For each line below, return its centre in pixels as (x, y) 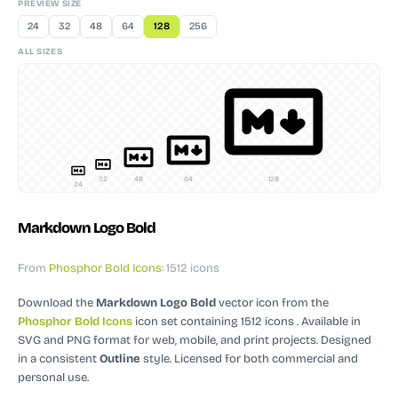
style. (156, 359)
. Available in (327, 322)
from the (305, 303)
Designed (346, 341)
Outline (120, 359)
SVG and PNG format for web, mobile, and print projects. (169, 341)
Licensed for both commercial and (265, 359)
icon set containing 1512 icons (213, 322)
